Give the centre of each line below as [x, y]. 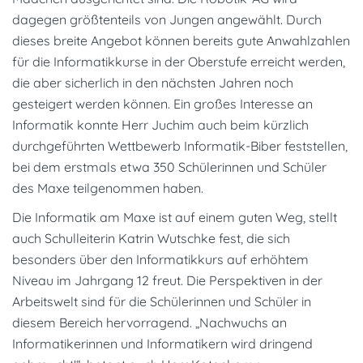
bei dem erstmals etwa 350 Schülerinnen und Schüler [169, 167]
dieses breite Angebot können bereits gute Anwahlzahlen [181, 40]
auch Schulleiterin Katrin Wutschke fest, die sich [151, 238]
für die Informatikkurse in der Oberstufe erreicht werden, [179, 61]
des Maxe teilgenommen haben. [108, 188]
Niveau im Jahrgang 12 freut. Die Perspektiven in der [167, 280]
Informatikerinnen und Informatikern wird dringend [162, 343]
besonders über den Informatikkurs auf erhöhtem [160, 259]
